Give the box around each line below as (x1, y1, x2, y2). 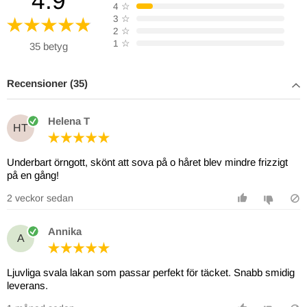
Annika (48, 225, 82, 238)
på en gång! (7, 169, 59, 181)
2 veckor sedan (7, 192, 73, 204)
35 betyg (29, 40, 69, 52)
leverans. (7, 279, 48, 291)
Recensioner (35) (7, 77, 88, 89)
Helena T (48, 115, 90, 127)
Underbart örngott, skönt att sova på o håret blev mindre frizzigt (7, 156, 288, 168)
